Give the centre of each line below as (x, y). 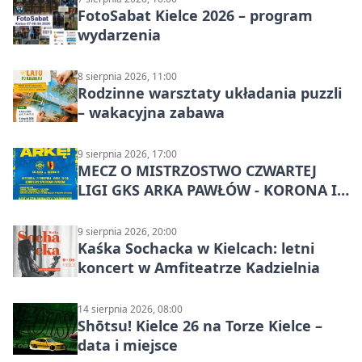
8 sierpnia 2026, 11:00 (127, 76)
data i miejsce (128, 345)
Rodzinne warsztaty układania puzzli (210, 93)
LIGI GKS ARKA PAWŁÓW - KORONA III (213, 189)
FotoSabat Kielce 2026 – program (195, 15)
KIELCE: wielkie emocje (160, 209)
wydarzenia (119, 34)
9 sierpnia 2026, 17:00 (127, 154)
